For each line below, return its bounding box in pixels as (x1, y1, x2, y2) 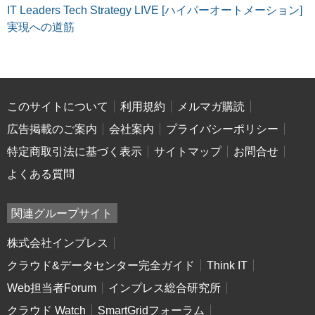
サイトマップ (154, 145, 221, 157)
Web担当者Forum (7, 282, 96, 295)
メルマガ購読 (177, 100, 245, 112)
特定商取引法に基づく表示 (7, 145, 142, 157)
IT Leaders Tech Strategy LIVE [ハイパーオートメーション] (7, 4, 302, 16)
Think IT (207, 259, 247, 272)
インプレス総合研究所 (108, 282, 221, 295)
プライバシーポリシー (166, 122, 278, 135)
